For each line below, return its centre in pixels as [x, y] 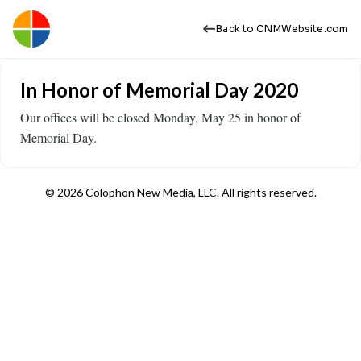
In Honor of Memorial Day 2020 [159, 90]
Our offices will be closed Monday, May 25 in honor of [160, 117]
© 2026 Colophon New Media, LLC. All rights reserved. [180, 192]
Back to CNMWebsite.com [282, 29]
